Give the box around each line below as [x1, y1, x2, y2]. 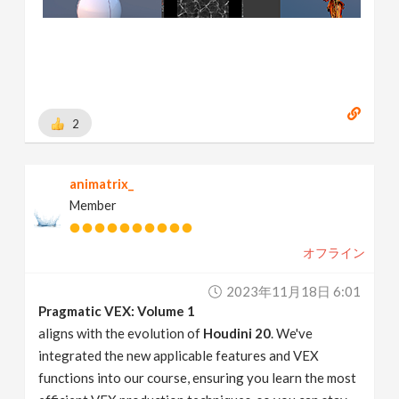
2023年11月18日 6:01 [225, 282, 361, 299]
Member [69, 197, 118, 213]
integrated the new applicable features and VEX [38, 346, 320, 363]
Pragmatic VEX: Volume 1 [38, 302, 196, 319]
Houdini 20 [203, 324, 272, 341]
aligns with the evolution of [38, 324, 204, 341]
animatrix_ [69, 175, 134, 191]
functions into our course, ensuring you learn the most [38, 369, 357, 386]
